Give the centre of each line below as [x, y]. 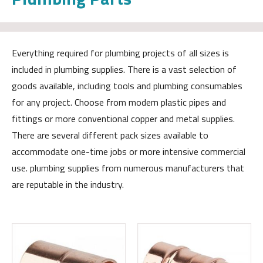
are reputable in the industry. [68, 185]
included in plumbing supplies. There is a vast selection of [124, 70]
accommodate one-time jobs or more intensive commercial [129, 152]
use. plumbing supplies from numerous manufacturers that [128, 168]
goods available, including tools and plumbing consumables [127, 86]
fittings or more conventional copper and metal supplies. [123, 119]
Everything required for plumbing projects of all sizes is [120, 53]
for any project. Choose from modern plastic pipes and [119, 102]
